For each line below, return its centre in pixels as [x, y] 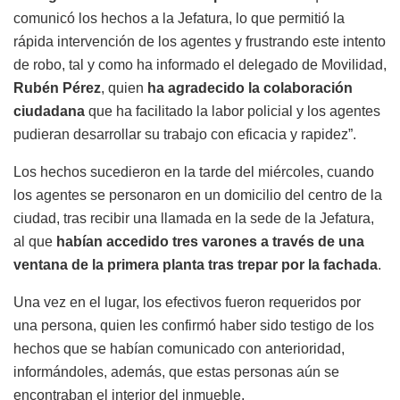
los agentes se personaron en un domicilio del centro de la [198, 195]
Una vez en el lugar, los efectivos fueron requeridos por [187, 302]
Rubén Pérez [57, 87]
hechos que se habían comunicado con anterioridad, [179, 348]
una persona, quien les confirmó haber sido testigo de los [194, 325]
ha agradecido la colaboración [250, 87]
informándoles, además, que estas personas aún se [176, 371]
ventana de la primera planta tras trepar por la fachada [196, 264]
